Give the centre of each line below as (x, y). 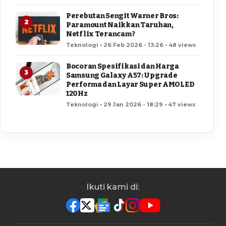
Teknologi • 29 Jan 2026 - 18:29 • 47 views (131, 105)
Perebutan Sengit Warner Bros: (122, 16)
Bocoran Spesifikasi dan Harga (123, 67)
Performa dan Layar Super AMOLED (130, 85)
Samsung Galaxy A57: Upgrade (122, 76)
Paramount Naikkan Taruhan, (120, 25)
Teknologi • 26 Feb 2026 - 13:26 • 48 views (131, 45)
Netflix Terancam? (101, 34)
